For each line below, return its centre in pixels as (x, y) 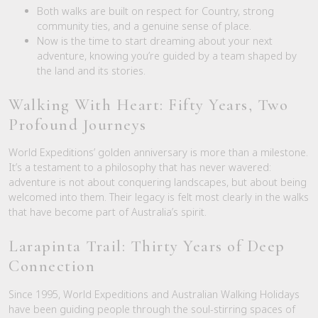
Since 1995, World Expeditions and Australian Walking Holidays (154, 294)
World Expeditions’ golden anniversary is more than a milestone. (158, 153)
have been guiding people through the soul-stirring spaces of (152, 309)
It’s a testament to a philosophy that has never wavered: (140, 168)
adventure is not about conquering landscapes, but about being (158, 182)
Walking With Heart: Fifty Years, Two (148, 105)
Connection (52, 267)
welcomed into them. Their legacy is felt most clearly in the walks (159, 197)
